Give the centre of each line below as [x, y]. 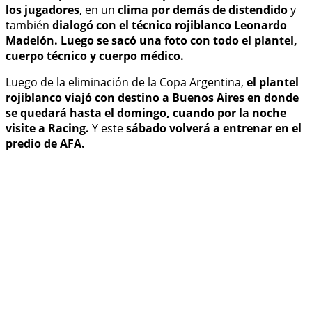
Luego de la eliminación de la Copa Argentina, [126, 83]
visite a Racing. [49, 128]
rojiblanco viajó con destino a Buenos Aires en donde [152, 98]
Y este [109, 128]
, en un [99, 10]
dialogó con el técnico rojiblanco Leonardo [170, 25]
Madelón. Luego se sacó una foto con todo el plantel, [151, 41]
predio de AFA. [45, 144]
